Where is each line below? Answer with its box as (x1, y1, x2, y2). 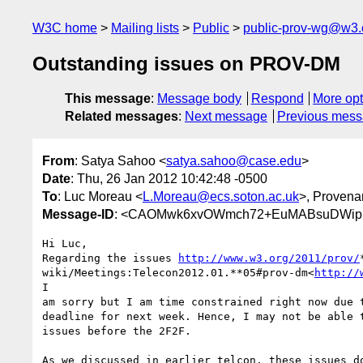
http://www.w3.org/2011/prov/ (178, 251, 360, 264)
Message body (157, 92, 241, 106)
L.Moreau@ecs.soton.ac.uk (143, 189, 299, 203)
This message (65, 92, 151, 106)
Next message (185, 109, 267, 124)
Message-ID (42, 207, 114, 221)
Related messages (65, 109, 178, 124)
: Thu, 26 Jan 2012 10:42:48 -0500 (70, 171, 267, 186)
